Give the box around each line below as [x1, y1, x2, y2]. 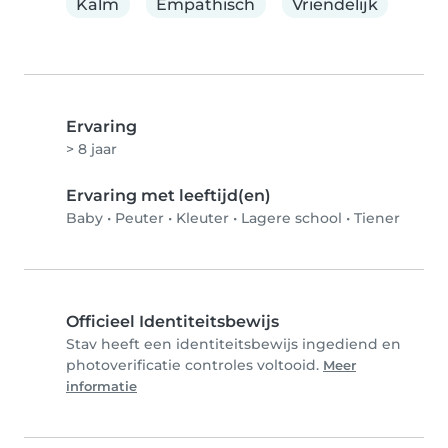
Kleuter [176, 209, 229, 228]
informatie [66, 379, 137, 395]
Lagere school [241, 209, 342, 228]
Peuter [115, 209, 164, 228]
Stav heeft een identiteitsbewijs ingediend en [66, 335, 401, 354]
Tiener [354, 209, 400, 228]
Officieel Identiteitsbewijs [66, 312, 279, 332]
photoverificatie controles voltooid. [66, 356, 323, 375]
